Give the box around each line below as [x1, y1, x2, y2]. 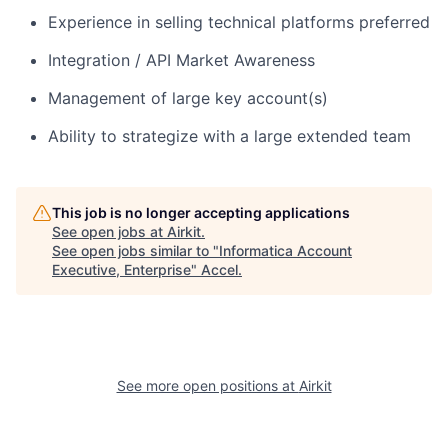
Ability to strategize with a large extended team [48, 125, 411, 146]
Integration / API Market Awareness [48, 49, 315, 70]
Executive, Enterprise [52, 260, 191, 278]
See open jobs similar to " [52, 241, 219, 259]
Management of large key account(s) [48, 87, 328, 108]
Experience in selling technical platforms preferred [48, 11, 430, 32]
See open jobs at [52, 222, 167, 240]
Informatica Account [219, 241, 352, 259]
